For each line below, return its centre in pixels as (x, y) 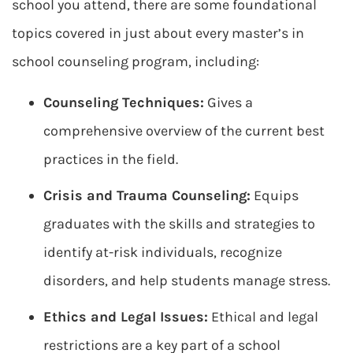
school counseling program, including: (136, 61)
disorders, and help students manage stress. (187, 281)
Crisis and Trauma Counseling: (147, 195)
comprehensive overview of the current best (184, 131)
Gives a (229, 102)
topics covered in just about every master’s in (158, 33)
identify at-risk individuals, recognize (163, 252)
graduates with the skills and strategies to (179, 224)
